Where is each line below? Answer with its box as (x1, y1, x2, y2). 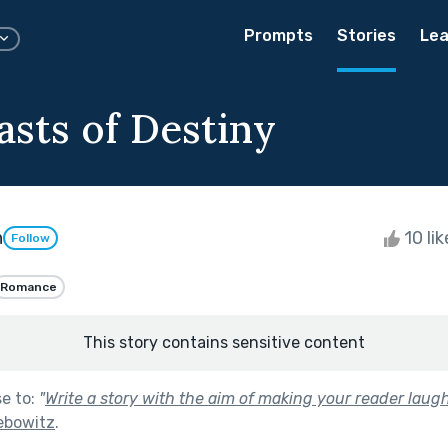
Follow (11, 231, 50, 246)
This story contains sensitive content (83, 332, 365, 352)
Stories (337, 26, 396, 45)
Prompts (244, 26, 313, 45)
